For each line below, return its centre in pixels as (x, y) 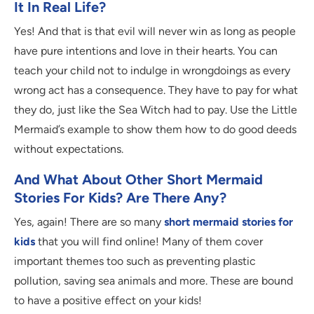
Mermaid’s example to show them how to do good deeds (155, 130)
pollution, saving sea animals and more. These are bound (153, 281)
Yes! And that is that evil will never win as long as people (155, 32)
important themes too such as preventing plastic (135, 261)
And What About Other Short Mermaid (138, 180)
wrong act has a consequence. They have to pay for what (156, 90)
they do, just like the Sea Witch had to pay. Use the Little (156, 110)
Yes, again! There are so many (88, 222)
